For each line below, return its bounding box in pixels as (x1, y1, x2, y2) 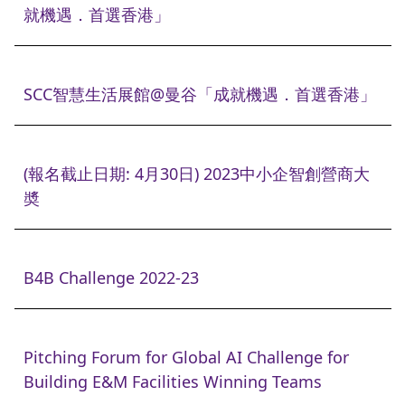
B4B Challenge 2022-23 (24, 266, 199, 288)
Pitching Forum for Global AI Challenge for (24, 345, 349, 368)
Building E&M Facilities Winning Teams (24, 370, 322, 392)
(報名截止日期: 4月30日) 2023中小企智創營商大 (24, 162, 370, 184)
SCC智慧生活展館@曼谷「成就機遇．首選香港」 (24, 82, 376, 105)
